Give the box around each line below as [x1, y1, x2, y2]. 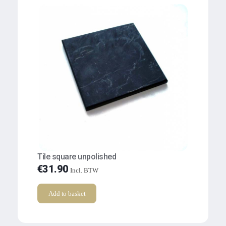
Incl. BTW [70, 166, 99, 175]
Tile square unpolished [37, 152, 117, 162]
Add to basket [48, 190, 86, 198]
